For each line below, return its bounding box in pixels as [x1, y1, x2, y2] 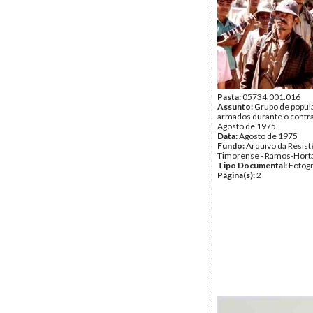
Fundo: [217, 140, 246, 151]
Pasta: [217, 92, 242, 102]
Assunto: [217, 101, 254, 112]
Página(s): [217, 170, 256, 180]
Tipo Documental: [217, 160, 289, 170]
